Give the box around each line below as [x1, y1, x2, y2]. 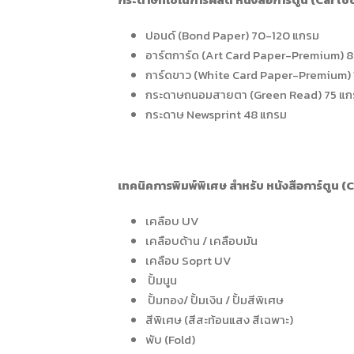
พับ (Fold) [145, 330, 195, 348]
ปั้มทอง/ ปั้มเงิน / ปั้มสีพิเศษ [145, 290, 284, 309]
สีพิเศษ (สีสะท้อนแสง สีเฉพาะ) [145, 310, 293, 329]
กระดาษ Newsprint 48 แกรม [145, 104, 287, 123]
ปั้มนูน [145, 270, 177, 289]
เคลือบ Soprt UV [145, 250, 232, 269]
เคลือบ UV [145, 211, 199, 230]
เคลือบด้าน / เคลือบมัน [145, 231, 258, 250]
